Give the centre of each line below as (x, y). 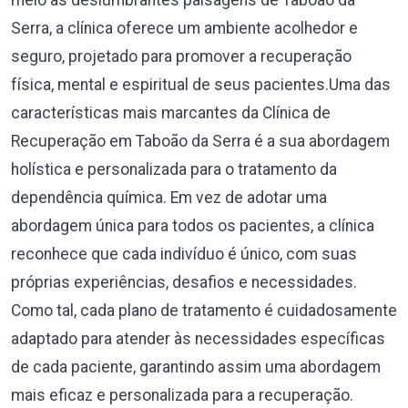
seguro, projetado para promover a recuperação (181, 56)
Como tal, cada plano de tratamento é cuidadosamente (204, 311)
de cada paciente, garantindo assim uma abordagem (196, 367)
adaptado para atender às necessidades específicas (198, 339)
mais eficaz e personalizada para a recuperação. (182, 395)
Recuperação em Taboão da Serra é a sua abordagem (200, 141)
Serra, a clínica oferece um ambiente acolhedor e (184, 28)
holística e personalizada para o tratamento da (174, 169)
